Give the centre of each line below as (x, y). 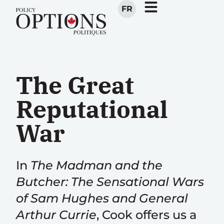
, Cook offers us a (146, 215)
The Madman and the (96, 165)
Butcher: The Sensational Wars (110, 182)
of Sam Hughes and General (102, 198)
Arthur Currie (56, 215)
